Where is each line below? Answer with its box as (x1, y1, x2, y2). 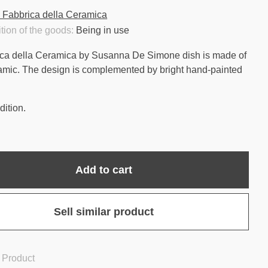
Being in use (76, 25, 130, 35)
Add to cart (75, 164, 133, 176)
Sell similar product (54, 206, 154, 218)
